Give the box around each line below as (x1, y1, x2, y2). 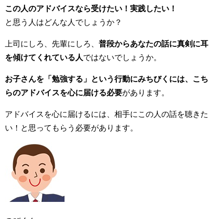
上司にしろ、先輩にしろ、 (5, 40, 99, 48)
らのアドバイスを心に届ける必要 (5, 88, 122, 97)
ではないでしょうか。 (83, 53, 161, 62)
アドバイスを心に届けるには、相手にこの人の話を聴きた (5, 110, 208, 118)
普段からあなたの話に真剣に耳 (99, 40, 208, 48)
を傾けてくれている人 (5, 53, 83, 62)
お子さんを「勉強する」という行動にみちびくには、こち (5, 75, 208, 83)
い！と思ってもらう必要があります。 (5, 124, 138, 132)
